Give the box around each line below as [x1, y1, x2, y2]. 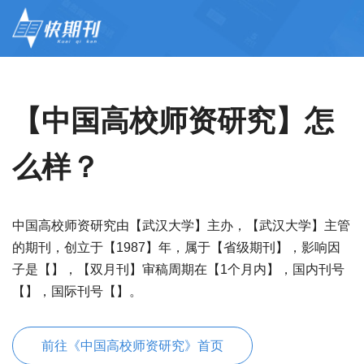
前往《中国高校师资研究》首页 [41, 339, 223, 353]
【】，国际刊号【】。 [12, 284, 142, 298]
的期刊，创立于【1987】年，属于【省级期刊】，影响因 [12, 240, 340, 254]
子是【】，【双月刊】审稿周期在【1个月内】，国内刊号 [12, 262, 344, 276]
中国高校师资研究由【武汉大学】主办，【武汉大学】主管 [12, 219, 350, 232]
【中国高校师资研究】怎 [12, 104, 334, 137]
